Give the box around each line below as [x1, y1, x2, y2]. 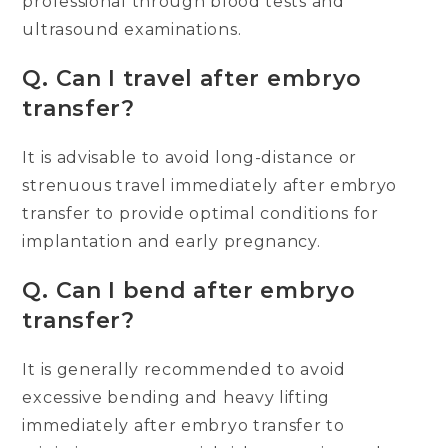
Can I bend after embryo [48, 277, 356, 305]
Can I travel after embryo [48, 65, 363, 93]
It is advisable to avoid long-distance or [22, 148, 358, 168]
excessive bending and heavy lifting [22, 388, 330, 408]
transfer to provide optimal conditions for [22, 204, 379, 224]
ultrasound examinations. [22, 20, 242, 40]
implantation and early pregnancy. [22, 232, 321, 252]
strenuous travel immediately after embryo [22, 176, 398, 196]
